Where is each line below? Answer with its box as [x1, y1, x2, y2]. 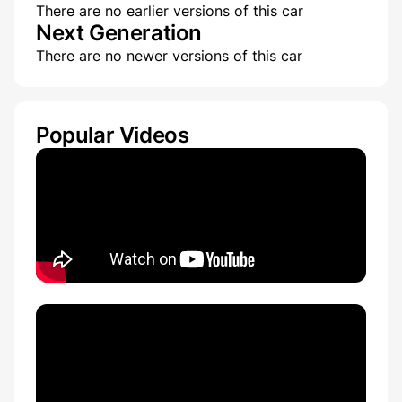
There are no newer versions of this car [36, 47, 302, 66]
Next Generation [36, 20, 202, 47]
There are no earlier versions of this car [36, 2, 303, 21]
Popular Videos [36, 122, 189, 149]
